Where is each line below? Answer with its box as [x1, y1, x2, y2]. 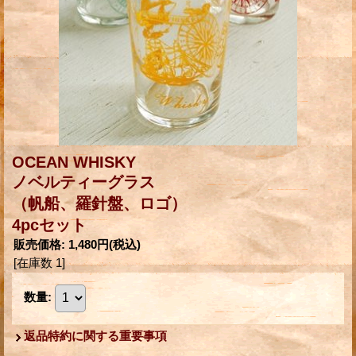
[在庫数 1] [14, 255, 65, 269]
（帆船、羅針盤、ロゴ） [12, 194, 187, 212]
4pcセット [12, 215, 87, 234]
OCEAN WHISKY [12, 153, 136, 171]
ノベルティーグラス [12, 172, 155, 191]
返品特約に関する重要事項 [24, 328, 167, 342]
